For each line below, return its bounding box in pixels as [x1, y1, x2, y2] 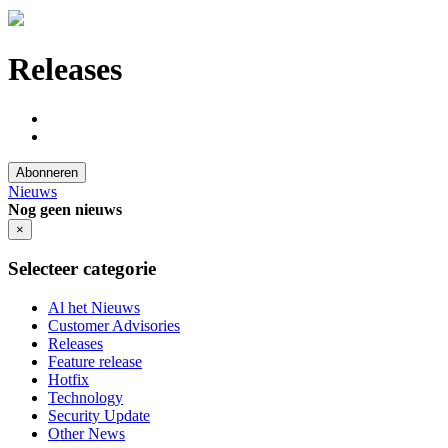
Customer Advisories [48, 317, 180, 335]
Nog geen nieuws [8, 200, 122, 218]
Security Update [48, 407, 150, 425]
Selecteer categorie [8, 258, 156, 280]
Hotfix [48, 371, 89, 389]
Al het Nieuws [48, 299, 140, 317]
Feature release [48, 353, 142, 371]
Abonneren [16, 164, 78, 180]
